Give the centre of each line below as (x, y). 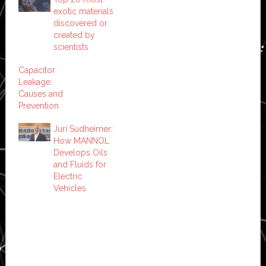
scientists (71, 47)
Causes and (40, 94)
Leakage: (35, 82)
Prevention (38, 105)
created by (74, 35)
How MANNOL (81, 140)
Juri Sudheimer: (83, 129)
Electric (67, 176)
